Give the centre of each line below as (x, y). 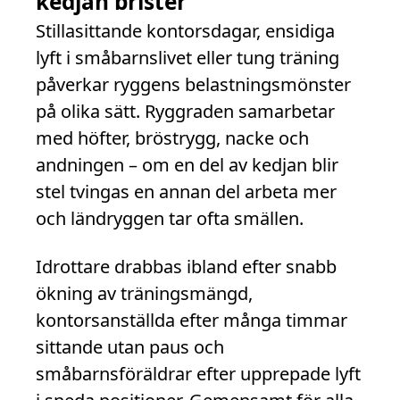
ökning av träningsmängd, (144, 293)
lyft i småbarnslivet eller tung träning (187, 58)
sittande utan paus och (130, 347)
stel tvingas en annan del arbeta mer (186, 192)
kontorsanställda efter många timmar (192, 320)
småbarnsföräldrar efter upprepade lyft (198, 374)
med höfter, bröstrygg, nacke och (172, 138)
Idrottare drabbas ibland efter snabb (186, 267)
